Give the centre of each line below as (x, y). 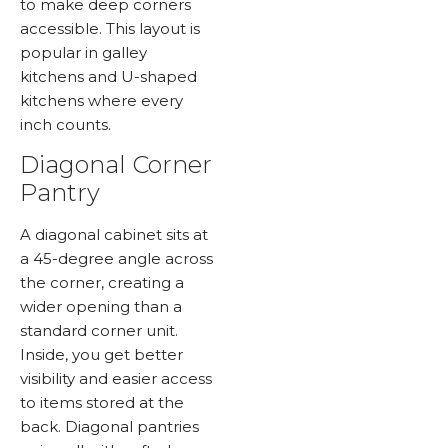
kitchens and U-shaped (108, 76)
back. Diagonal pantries (109, 426)
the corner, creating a (102, 282)
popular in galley (83, 52)
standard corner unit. (99, 330)
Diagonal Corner (116, 164)
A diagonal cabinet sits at (114, 234)
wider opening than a (101, 306)
